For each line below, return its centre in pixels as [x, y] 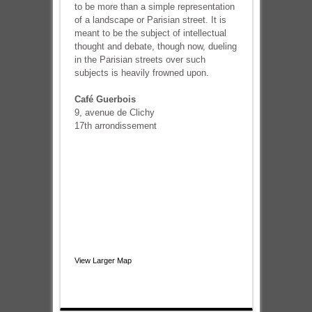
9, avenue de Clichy [114, 112]
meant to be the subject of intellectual [150, 33]
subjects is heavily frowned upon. [141, 73]
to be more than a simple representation [154, 7]
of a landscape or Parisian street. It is [150, 20]
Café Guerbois [105, 99]
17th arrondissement [115, 126]
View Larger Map [103, 260]
